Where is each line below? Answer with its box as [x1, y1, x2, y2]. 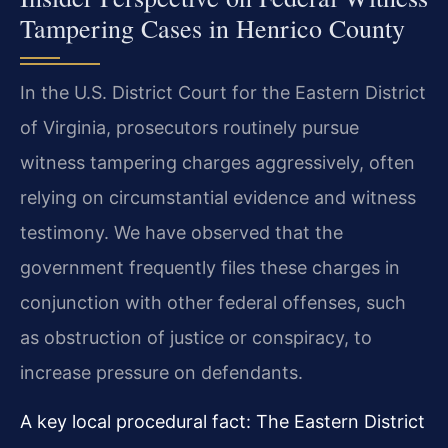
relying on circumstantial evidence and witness [20, 186, 416, 208]
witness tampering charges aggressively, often [20, 151, 415, 173]
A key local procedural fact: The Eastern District [20, 410, 425, 432]
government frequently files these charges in [20, 256, 400, 278]
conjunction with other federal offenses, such [20, 291, 406, 313]
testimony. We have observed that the [20, 221, 343, 243]
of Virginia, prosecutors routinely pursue [20, 116, 359, 138]
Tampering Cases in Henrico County [20, 10, 405, 45]
